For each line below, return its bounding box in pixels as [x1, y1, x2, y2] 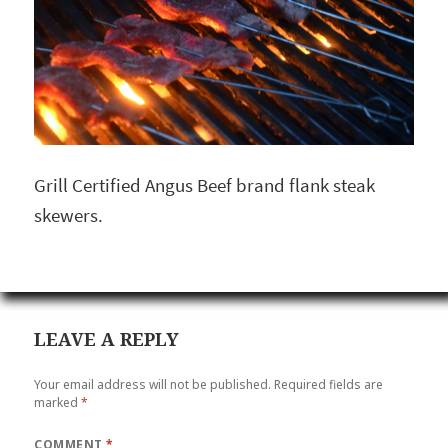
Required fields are [274, 376, 384, 394]
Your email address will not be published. [34, 376, 272, 394]
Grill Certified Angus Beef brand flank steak [34, 172, 376, 198]
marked [34, 394, 82, 412]
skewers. [34, 202, 104, 228]
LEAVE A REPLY [34, 326, 180, 351]
